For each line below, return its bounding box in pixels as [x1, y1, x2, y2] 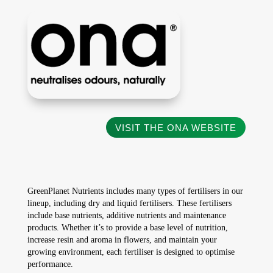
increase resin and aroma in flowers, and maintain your [27, 235, 217, 245]
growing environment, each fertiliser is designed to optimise [27, 247, 235, 257]
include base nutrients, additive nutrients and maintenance [27, 211, 226, 221]
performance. [27, 260, 73, 269]
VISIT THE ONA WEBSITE [115, 122, 237, 133]
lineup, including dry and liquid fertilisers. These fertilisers [27, 199, 232, 208]
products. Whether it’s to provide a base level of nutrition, [27, 223, 228, 233]
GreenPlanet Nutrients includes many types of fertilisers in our [27, 186, 243, 196]
